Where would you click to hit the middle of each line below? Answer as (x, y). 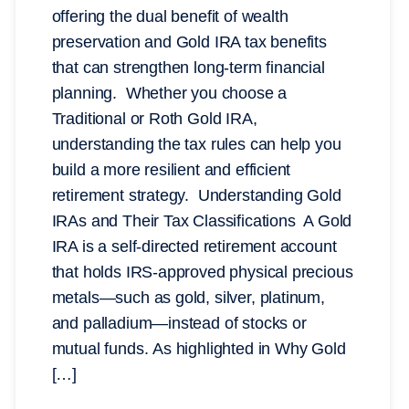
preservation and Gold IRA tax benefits (189, 42)
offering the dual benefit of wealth (170, 17)
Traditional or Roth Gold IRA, (154, 119)
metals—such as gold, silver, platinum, (188, 298)
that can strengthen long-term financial (188, 68)
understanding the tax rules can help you (196, 145)
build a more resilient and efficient (171, 170)
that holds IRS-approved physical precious (202, 273)
